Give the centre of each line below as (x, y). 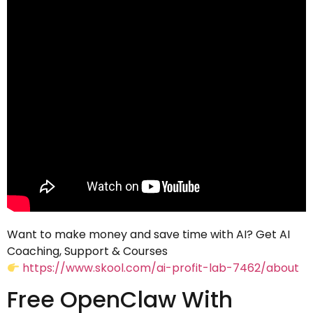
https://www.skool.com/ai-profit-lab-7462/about (161, 268)
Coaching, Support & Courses (87, 251)
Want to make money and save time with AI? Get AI (148, 234)
